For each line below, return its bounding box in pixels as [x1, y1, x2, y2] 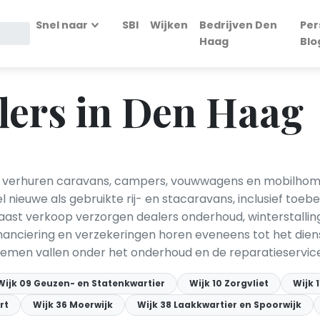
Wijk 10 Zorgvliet [189, 277, 269, 289]
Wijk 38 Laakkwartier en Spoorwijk [137, 299, 301, 311]
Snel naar [35, 18, 88, 32]
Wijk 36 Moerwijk [33, 299, 113, 311]
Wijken [150, 18, 189, 32]
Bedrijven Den [199, 18, 278, 32]
